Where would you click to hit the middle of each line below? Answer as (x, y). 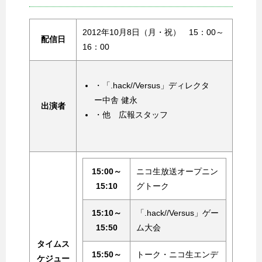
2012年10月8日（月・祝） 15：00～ (153, 32)
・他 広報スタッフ (131, 114)
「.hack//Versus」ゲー (177, 213)
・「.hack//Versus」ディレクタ (152, 85)
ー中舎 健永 (116, 100)
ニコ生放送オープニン (177, 171)
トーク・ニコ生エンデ (177, 254)
